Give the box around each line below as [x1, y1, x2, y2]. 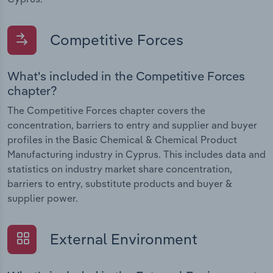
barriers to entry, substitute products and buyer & [7, 177, 232, 190]
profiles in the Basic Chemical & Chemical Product [7, 133, 237, 146]
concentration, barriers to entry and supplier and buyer [7, 119, 257, 132]
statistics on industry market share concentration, [7, 163, 232, 175]
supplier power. [7, 192, 78, 205]
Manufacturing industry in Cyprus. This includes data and [7, 148, 266, 161]
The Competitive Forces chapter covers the [7, 104, 205, 117]
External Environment [46, 230, 197, 249]
